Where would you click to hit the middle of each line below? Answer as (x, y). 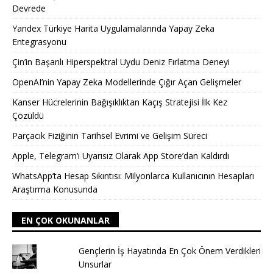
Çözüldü (28, 115)
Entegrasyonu (39, 41)
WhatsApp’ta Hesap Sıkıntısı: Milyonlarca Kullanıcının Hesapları (133, 175)
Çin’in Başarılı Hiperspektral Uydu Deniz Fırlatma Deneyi (121, 62)
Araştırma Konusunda (55, 189)
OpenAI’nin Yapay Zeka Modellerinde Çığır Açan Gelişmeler (127, 82)
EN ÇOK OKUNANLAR (66, 220)
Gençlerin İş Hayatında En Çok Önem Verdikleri (169, 250)
